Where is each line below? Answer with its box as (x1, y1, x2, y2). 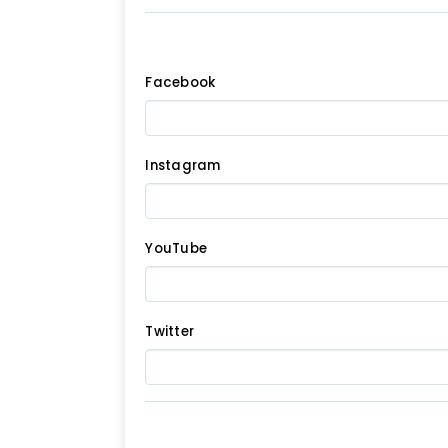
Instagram (145, 155, 221, 175)
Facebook (145, 72, 216, 92)
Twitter (145, 321, 195, 341)
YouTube (145, 238, 208, 258)
